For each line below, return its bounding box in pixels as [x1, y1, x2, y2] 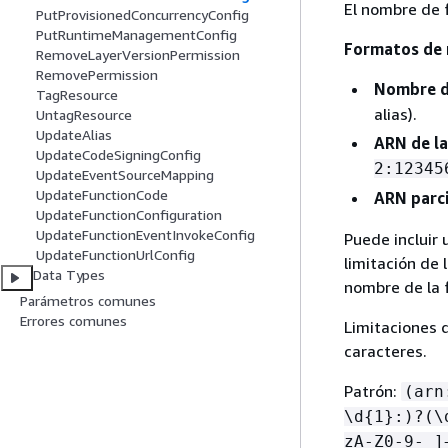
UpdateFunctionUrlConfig [36, 246, 195, 264]
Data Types [33, 266, 106, 284]
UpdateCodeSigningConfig [36, 146, 201, 164]
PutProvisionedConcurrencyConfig [36, 6, 249, 24]
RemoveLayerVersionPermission [36, 46, 240, 64]
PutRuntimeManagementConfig [36, 26, 237, 44]
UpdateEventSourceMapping [36, 166, 214, 184]
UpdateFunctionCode [36, 186, 168, 204]
